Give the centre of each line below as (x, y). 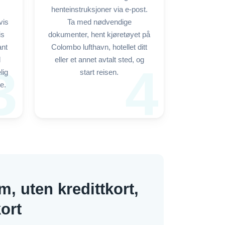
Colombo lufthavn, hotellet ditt (99, 47)
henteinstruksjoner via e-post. (99, 10)
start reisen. (99, 72)
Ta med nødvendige (99, 22)
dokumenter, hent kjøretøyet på (99, 35)
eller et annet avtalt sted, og (99, 60)
